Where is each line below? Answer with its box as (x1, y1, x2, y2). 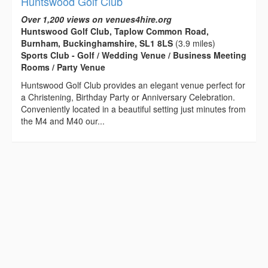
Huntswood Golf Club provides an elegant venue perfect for (21, 78, 245, 91)
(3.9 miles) (173, 36, 215, 49)
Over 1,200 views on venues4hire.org (21, 13, 172, 25)
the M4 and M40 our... (21, 114, 105, 127)
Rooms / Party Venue (21, 60, 105, 73)
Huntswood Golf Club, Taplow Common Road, (21, 25, 209, 37)
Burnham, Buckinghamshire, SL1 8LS (21, 36, 173, 49)
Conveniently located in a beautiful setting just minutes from (21, 102, 246, 115)
